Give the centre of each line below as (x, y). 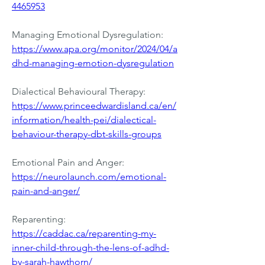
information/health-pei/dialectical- (84, 120)
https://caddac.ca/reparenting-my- (84, 234)
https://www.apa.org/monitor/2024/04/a (95, 49)
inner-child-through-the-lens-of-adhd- (91, 248)
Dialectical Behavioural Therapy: (80, 92)
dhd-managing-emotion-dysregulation (93, 63)
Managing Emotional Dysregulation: (88, 35)
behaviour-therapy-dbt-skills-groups (87, 134)
